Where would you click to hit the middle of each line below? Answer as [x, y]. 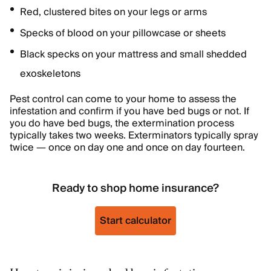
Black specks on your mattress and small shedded [133, 54]
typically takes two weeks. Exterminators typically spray [134, 135]
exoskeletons [50, 74]
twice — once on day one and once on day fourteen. [127, 148]
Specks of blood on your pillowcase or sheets [123, 33]
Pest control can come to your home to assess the [123, 99]
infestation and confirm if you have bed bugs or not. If [129, 111]
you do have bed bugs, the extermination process [122, 123]
